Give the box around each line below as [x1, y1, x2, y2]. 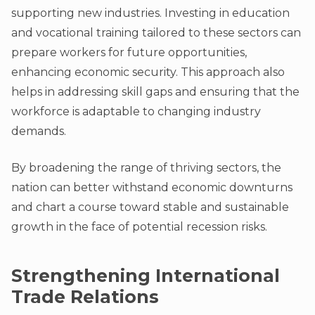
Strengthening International [11, 265, 280, 287]
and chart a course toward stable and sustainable [11, 200, 289, 214]
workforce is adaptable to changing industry [11, 105, 261, 119]
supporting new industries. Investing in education [11, 6, 290, 20]
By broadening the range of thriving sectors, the [11, 161, 281, 175]
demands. [11, 124, 66, 139]
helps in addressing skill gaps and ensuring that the [11, 85, 300, 99]
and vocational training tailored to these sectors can [11, 26, 301, 40]
